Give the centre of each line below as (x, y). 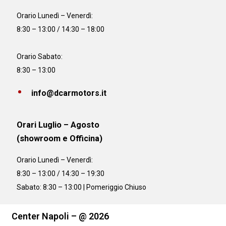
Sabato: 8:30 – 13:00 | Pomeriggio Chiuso (82, 187)
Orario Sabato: (40, 56)
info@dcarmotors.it (69, 93)
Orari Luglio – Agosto (58, 125)
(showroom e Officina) (60, 138)
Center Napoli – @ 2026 (61, 216)
